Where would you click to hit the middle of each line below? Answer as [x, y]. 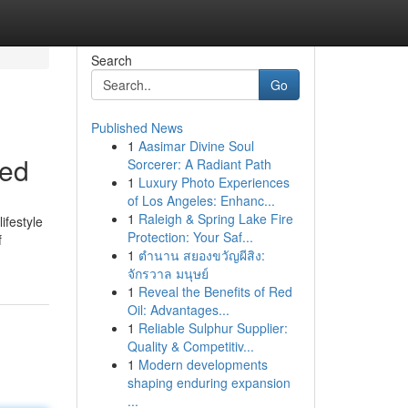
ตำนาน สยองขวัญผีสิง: [201, 255]
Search [111, 60]
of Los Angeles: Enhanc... [201, 200]
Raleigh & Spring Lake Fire [215, 219]
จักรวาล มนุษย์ [168, 273]
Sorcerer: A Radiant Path [199, 164]
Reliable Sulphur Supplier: [213, 328]
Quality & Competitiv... [190, 346]
